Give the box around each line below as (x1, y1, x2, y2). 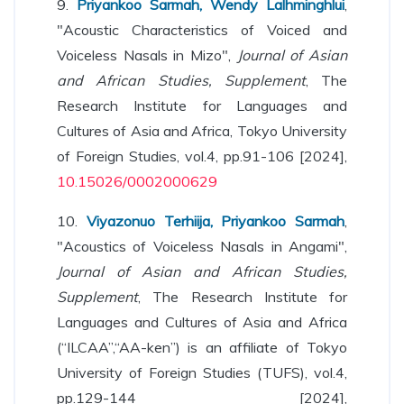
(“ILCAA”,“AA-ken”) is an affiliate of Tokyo (57, 338, 347, 356)
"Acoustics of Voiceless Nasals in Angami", (57, 237, 347, 255)
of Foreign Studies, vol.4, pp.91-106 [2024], (57, 147, 347, 165)
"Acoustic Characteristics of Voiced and (57, 21, 347, 39)
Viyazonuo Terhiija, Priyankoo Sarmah (86, 212, 344, 230)
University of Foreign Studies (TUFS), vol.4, (57, 363, 347, 381)
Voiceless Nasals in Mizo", (57, 46, 237, 64)
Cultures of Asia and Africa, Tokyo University (57, 122, 347, 140)
